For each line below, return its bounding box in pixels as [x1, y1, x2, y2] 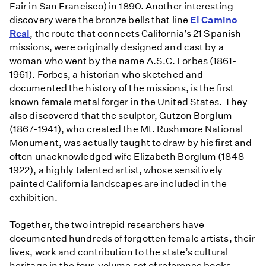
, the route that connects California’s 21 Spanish [30, 28, 242, 40]
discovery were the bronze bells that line [9, 14, 191, 26]
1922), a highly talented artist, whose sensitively [9, 164, 223, 176]
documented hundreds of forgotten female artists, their [9, 233, 255, 245]
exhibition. [9, 192, 58, 204]
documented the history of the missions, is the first [9, 83, 234, 94]
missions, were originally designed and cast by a [9, 42, 224, 53]
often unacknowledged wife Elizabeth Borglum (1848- [9, 151, 248, 163]
